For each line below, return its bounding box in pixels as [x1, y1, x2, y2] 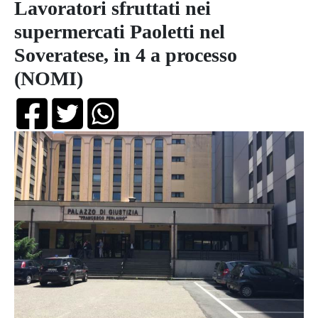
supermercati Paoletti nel [14, 21, 225, 43]
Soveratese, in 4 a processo [14, 44, 237, 66]
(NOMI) [14, 67, 83, 89]
